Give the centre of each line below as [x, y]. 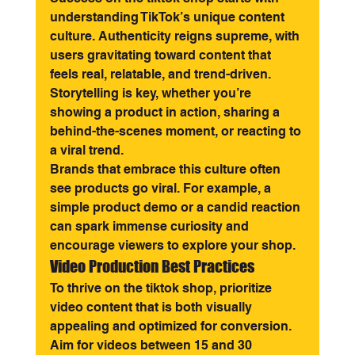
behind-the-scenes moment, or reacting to [177, 131]
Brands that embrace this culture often [166, 169]
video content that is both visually [152, 307]
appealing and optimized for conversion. [172, 326]
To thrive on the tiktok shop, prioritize [162, 288]
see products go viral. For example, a [162, 188]
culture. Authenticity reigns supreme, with [176, 36]
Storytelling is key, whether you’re [152, 93]
